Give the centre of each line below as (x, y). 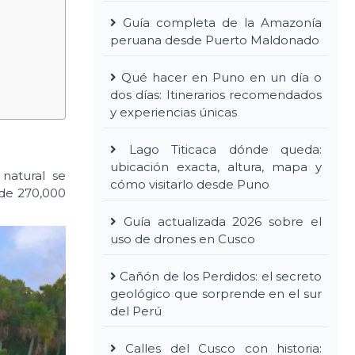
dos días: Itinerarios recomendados (216, 94)
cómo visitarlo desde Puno (190, 184)
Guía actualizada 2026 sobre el (223, 221)
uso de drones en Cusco (183, 239)
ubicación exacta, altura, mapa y (216, 166)
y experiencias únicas (174, 112)
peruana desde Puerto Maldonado (215, 40)
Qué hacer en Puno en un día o (221, 77)
